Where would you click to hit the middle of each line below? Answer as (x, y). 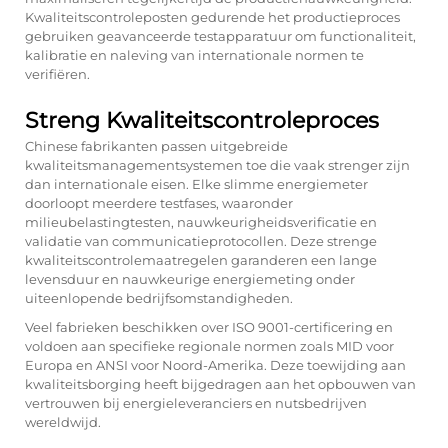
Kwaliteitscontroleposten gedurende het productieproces (212, 17)
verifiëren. (57, 74)
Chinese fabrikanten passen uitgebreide (156, 146)
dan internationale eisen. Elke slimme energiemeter (196, 184)
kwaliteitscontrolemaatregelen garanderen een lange (201, 260)
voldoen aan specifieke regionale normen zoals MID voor (209, 346)
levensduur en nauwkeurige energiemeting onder (190, 279)
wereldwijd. (63, 422)
